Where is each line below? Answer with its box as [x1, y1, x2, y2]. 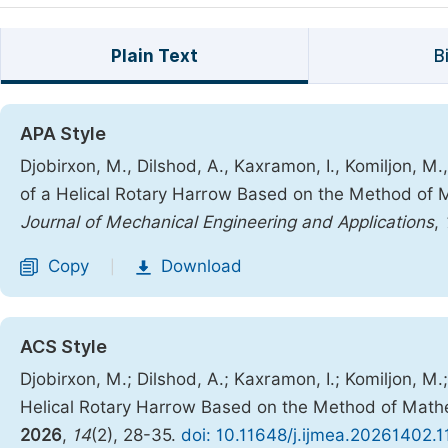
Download [161, 256, 242, 276]
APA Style [20, 123, 106, 144]
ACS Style [20, 336, 107, 357]
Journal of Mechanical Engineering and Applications [20, 212, 434, 232]
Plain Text [110, 46, 198, 66]
